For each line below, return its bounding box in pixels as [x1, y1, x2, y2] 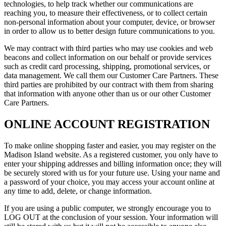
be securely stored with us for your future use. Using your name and [4, 168, 220, 177]
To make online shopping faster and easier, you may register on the [4, 141, 216, 150]
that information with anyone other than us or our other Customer [4, 89, 211, 98]
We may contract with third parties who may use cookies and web [4, 44, 213, 53]
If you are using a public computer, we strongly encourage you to [4, 204, 211, 212]
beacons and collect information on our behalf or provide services [4, 53, 211, 62]
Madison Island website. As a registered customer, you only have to [4, 150, 218, 159]
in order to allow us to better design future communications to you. [4, 27, 215, 36]
